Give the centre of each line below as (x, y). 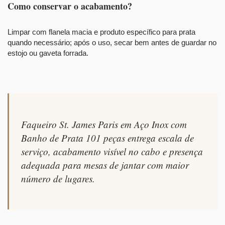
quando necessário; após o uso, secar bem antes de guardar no (112, 43)
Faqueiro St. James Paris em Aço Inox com (104, 125)
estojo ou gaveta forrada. (48, 53)
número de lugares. (58, 179)
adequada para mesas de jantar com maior (105, 165)
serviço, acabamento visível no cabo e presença (112, 152)
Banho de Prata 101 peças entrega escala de (107, 138)
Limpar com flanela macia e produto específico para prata (101, 32)
